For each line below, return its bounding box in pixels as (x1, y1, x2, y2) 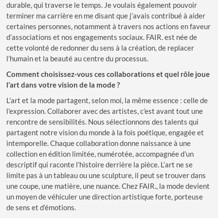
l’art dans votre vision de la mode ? (6, 80, 120, 89)
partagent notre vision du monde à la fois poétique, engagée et (6, 127, 204, 137)
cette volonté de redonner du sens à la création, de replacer (6, 43, 195, 52)
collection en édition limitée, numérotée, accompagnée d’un (6, 149, 194, 158)
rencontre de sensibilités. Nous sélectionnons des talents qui (6, 117, 199, 126)
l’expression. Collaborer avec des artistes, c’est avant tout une (6, 106, 203, 115)
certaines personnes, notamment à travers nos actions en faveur (6, 21, 211, 31)
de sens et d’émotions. (6, 202, 76, 212)
